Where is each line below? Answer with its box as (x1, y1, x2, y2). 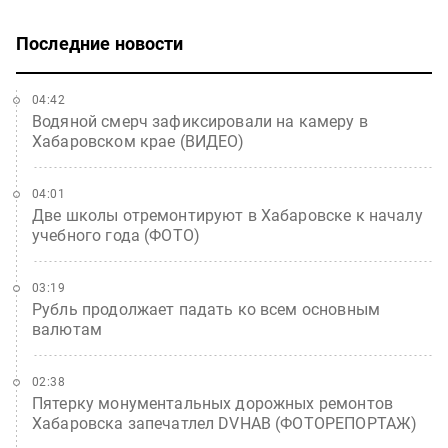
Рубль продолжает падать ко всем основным (32, 299, 380, 319)
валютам (32, 319, 103, 339)
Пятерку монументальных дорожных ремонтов (32, 393, 393, 413)
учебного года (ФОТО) (32, 225, 200, 245)
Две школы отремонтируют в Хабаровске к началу (32, 205, 423, 225)
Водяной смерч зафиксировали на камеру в (32, 111, 368, 131)
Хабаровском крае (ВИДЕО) (32, 131, 245, 151)
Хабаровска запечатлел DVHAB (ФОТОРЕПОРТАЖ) (32, 413, 418, 433)
